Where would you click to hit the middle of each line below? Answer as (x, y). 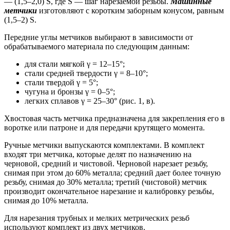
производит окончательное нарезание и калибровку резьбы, (109, 191)
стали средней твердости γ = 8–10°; (86, 73)
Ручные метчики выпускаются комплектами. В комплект (104, 145)
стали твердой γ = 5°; (61, 82)
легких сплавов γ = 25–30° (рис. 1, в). (90, 101)
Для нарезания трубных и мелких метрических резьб (97, 218)
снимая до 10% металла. (46, 200)
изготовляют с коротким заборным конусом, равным (131, 10)
